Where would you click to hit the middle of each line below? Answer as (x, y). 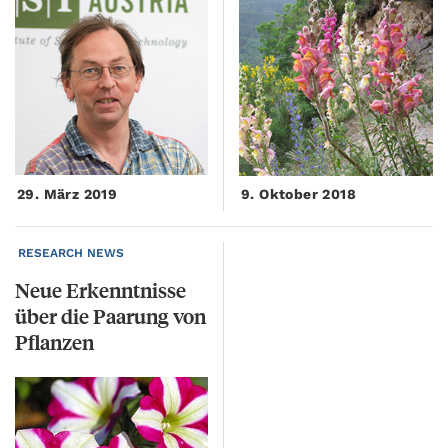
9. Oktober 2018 (298, 194)
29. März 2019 (67, 194)
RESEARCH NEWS (71, 253)
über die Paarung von (110, 316)
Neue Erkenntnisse (100, 290)
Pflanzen (54, 342)
